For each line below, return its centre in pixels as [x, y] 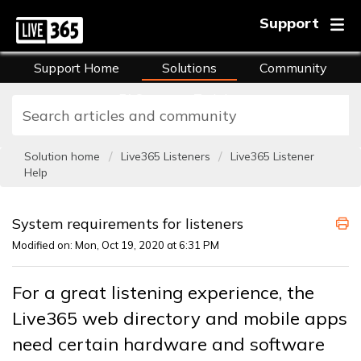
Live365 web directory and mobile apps [180, 319]
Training [218, 98]
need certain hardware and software [168, 344]
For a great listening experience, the [163, 293]
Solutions [189, 68]
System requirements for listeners [128, 224]
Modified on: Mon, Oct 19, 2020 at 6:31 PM [116, 245]
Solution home [64, 156]
